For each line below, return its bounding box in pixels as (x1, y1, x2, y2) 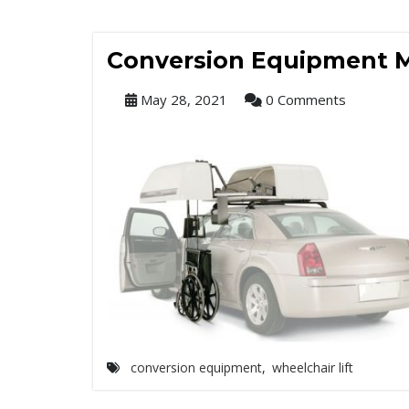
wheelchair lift (272, 359, 353, 376)
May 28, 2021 (137, 90, 227, 109)
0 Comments (262, 90, 346, 109)
